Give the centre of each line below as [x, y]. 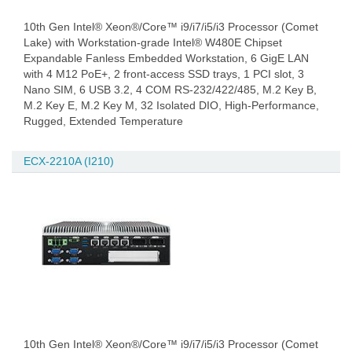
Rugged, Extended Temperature [103, 121]
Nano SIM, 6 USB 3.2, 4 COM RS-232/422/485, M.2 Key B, [170, 90]
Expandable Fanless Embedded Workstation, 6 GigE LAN [166, 58]
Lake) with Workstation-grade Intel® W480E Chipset [153, 42]
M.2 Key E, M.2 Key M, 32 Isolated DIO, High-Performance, [171, 105]
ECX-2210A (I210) [69, 161]
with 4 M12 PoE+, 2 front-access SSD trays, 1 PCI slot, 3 [164, 74]
